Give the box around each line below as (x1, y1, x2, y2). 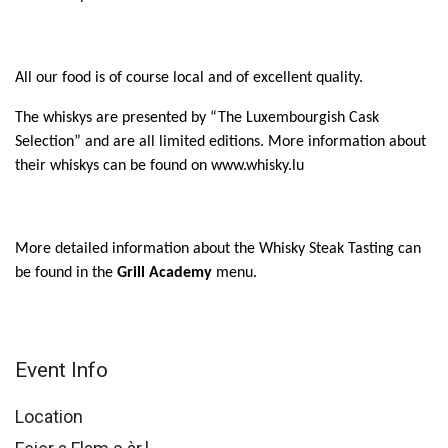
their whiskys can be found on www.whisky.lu (15, 158, 304, 175)
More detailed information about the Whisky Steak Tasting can (15, 241, 421, 258)
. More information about (260, 134, 426, 151)
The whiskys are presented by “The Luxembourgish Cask (15, 110, 379, 127)
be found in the (15, 265, 117, 282)
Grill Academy (117, 265, 212, 282)
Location (15, 406, 83, 428)
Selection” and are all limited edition (15, 134, 254, 151)
